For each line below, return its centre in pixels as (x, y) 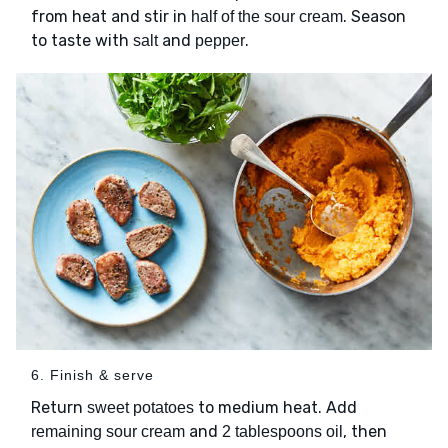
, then (365, 432)
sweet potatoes (140, 408)
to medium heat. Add (275, 408)
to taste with (82, 41)
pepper (220, 41)
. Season (374, 17)
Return (59, 408)
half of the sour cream (267, 17)
